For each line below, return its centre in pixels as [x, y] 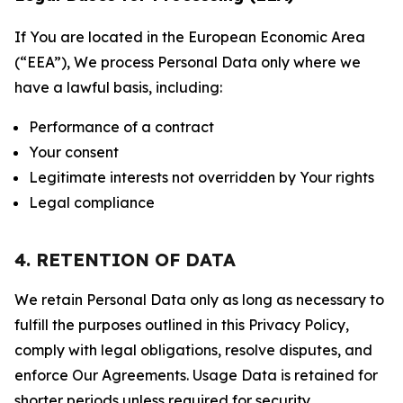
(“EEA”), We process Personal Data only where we [188, 62]
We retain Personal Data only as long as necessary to [199, 300]
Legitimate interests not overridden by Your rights [201, 177]
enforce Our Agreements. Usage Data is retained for [196, 375]
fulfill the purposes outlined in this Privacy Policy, [182, 325]
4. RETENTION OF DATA [125, 260]
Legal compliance [92, 202]
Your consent [74, 152]
